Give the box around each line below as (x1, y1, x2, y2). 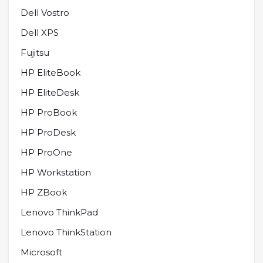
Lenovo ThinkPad (21, 206, 98, 218)
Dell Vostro (21, 6, 69, 18)
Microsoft (21, 246, 62, 258)
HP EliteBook (21, 66, 80, 78)
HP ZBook (21, 186, 67, 198)
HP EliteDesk (21, 86, 79, 98)
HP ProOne (21, 146, 72, 158)
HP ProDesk (21, 126, 76, 138)
